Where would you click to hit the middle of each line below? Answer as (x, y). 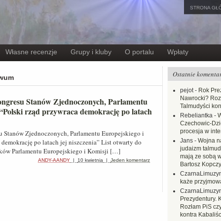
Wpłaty (178, 52)
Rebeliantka (196, 115)
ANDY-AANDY (54, 160)
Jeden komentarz (130, 160)
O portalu (139, 52)
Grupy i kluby (91, 52)
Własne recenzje (31, 52)
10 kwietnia (90, 160)
